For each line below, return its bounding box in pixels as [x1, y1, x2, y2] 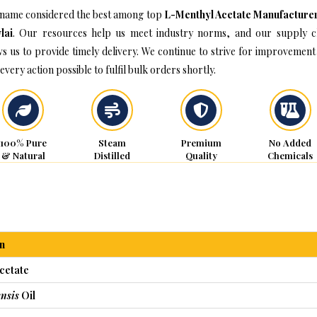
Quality [185, 149, 217, 161]
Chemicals [267, 149, 313, 161]
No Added [269, 137, 312, 149]
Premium [180, 137, 221, 149]
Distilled [94, 149, 130, 161]
